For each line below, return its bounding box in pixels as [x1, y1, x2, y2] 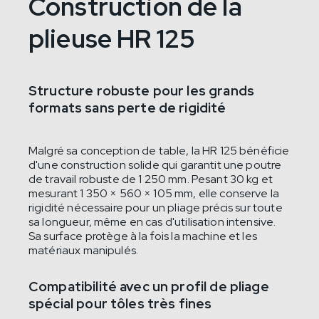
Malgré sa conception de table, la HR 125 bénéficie [28, 143, 290, 159]
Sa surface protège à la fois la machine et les [28, 229, 257, 244]
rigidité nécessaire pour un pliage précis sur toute [28, 200, 283, 216]
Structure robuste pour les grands [28, 81, 254, 100]
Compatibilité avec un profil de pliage [28, 277, 269, 296]
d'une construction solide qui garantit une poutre [28, 157, 282, 173]
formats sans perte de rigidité [28, 98, 226, 117]
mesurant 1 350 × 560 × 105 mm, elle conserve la [28, 186, 280, 202]
